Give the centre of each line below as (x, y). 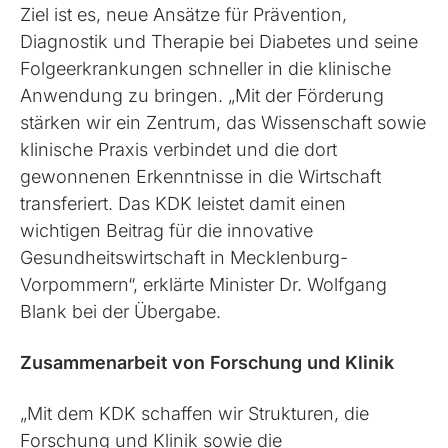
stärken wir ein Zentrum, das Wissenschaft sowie (223, 122)
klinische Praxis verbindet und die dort (179, 149)
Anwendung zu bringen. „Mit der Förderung (202, 95)
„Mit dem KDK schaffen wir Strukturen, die (195, 413)
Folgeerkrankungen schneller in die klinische (206, 68)
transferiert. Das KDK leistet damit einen (183, 203)
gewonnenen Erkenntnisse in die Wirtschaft (201, 176)
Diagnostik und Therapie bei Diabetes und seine (219, 41)
